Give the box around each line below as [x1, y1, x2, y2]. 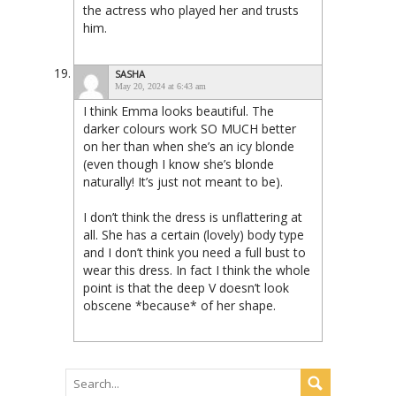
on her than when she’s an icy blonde [83, 138, 294, 156]
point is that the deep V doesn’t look [83, 279, 289, 297]
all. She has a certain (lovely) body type [83, 226, 304, 244]
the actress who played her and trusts [83, 2, 299, 19]
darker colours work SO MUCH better [83, 120, 296, 138]
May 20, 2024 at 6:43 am [115, 81, 206, 92]
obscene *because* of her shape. [83, 297, 276, 315]
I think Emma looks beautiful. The [83, 103, 274, 120]
